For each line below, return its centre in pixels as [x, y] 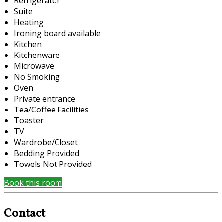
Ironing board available [57, 33]
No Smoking [37, 77]
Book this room [33, 183]
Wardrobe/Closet [46, 142]
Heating [29, 22]
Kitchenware [37, 55]
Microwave [34, 66]
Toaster [29, 120]
